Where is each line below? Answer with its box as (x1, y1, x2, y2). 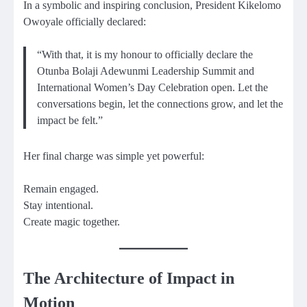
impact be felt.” (37, 114, 103, 127)
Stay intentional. (23, 199, 93, 212)
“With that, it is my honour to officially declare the (37, 49, 253, 61)
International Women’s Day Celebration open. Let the (37, 82, 268, 94)
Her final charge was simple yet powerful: (23, 150, 204, 162)
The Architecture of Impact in (23, 269, 234, 287)
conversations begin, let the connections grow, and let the (37, 98, 283, 110)
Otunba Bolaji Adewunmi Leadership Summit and (37, 65, 254, 77)
